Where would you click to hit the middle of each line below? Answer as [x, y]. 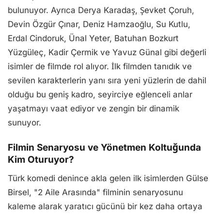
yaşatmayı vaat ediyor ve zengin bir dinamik [93, 108]
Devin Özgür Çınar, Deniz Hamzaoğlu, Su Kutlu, [99, 24]
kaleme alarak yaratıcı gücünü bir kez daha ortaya [105, 206]
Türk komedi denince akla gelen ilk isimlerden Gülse [108, 178]
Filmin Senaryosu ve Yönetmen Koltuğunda [104, 147]
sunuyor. [24, 123]
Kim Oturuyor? [41, 160]
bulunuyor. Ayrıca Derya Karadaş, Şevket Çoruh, [101, 10]
